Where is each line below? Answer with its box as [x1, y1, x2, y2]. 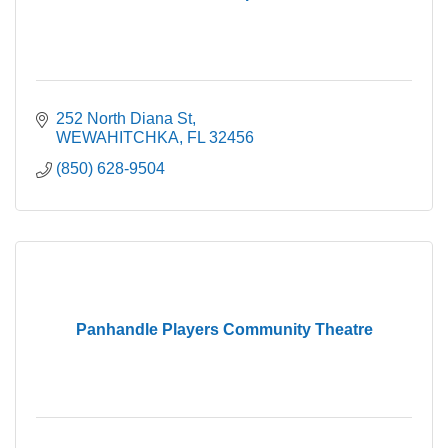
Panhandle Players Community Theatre [75, 321, 373, 339]
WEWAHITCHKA [56, 129, 179, 147]
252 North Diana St [56, 110, 192, 128]
